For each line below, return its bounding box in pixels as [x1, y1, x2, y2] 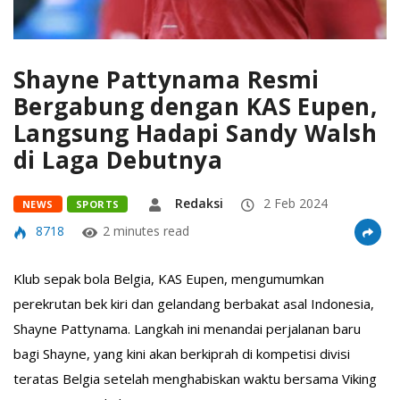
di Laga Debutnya [13, 144, 223, 176]
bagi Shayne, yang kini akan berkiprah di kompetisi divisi [13, 345, 350, 362]
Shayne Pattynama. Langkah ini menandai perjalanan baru [13, 320, 361, 337]
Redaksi [175, 195, 224, 212]
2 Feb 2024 [260, 195, 329, 212]
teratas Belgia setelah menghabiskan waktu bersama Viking [13, 370, 377, 387]
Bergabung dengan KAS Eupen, [13, 90, 378, 122]
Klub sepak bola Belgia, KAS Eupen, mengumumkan [13, 270, 324, 287]
